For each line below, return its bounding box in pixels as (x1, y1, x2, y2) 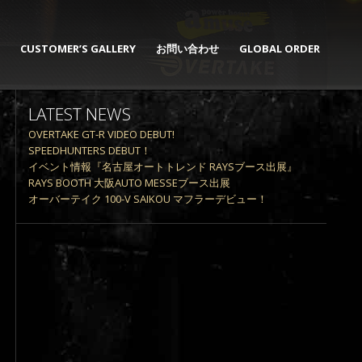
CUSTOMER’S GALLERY (20, 41, 136, 56)
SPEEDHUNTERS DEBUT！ (28, 142, 152, 158)
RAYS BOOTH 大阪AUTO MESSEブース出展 (28, 175, 231, 190)
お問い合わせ (156, 41, 219, 56)
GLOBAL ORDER (239, 41, 320, 56)
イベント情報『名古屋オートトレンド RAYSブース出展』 (28, 158, 298, 174)
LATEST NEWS (28, 102, 132, 125)
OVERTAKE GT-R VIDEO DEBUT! (28, 126, 175, 141)
